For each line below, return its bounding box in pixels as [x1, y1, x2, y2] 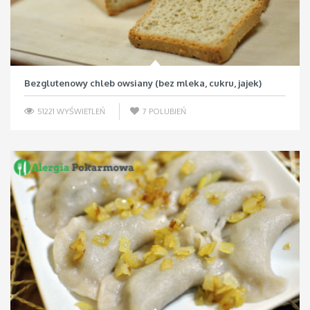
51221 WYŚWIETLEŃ [35, 106, 105, 116]
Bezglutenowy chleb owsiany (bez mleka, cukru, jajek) [24, 77, 262, 89]
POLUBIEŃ [149, 106, 186, 116]
